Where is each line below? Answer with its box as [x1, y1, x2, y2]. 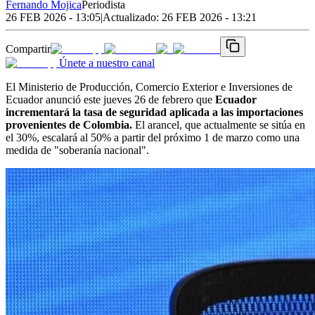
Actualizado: [103, 11, 162, 23]
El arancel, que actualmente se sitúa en [135, 118, 305, 131]
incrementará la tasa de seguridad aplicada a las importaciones [6, 105, 303, 118]
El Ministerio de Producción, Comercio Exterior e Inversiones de [6, 80, 292, 93]
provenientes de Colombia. [6, 118, 135, 131]
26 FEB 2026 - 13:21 [162, 11, 257, 23]
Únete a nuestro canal [59, 56, 155, 69]
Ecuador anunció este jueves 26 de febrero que [6, 93, 215, 105]
